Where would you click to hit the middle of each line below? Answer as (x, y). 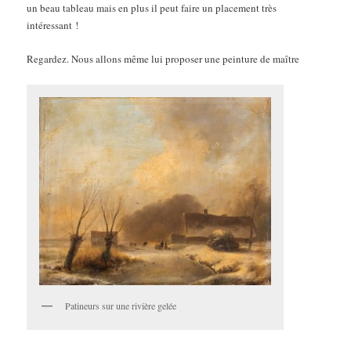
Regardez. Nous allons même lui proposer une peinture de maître (163, 59)
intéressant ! (53, 25)
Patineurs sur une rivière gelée (121, 306)
